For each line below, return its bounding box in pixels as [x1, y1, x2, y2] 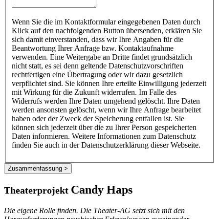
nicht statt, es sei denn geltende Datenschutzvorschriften [12, 62, 183, 70]
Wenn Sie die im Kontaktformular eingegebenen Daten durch [12, 18, 200, 26]
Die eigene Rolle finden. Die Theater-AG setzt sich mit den [4, 206, 185, 215]
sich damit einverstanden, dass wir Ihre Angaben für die [12, 35, 183, 44]
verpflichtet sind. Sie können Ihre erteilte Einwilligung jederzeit [12, 79, 206, 88]
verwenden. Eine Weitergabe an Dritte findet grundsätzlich [12, 53, 192, 62]
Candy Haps [71, 183, 132, 197]
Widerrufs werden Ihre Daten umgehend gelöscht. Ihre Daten [12, 97, 200, 106]
